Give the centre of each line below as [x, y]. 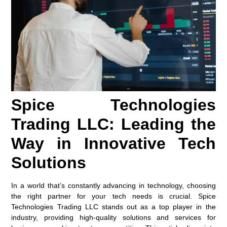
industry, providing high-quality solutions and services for [113, 218]
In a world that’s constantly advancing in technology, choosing [113, 186]
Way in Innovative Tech [113, 144]
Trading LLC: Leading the [113, 124]
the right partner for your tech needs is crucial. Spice [113, 196]
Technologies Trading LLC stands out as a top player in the [113, 207]
